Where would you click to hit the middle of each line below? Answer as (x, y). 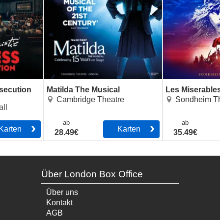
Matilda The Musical (83, 90)
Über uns (62, 192)
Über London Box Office (92, 174)
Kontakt (59, 203)
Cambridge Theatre (91, 100)
